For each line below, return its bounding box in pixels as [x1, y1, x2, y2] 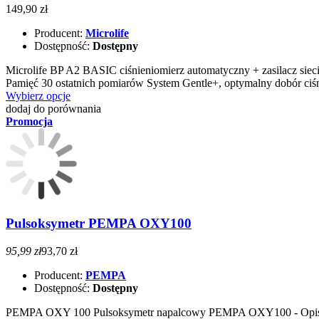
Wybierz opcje [6, 90, 70, 103]
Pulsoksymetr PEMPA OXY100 [6, 216, 192, 231]
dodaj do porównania [6, 103, 101, 115]
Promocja [6, 115, 53, 128]
